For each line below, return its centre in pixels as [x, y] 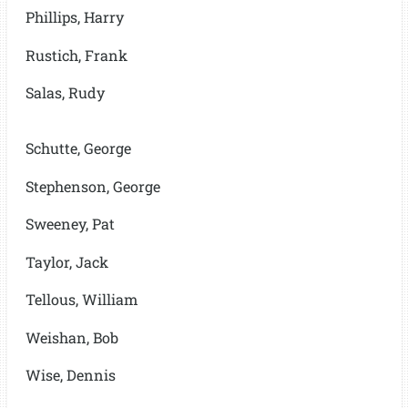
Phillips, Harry [74, 17]
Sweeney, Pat [70, 224]
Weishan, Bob [71, 337]
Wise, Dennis [70, 375]
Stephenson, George [92, 186]
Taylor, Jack [66, 261]
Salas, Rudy [65, 92]
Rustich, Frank [76, 55]
